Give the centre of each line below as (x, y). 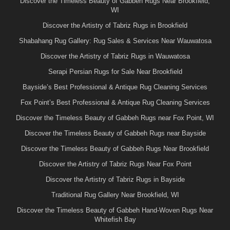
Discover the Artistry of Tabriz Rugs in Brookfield (115, 25)
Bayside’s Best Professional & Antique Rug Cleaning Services (115, 87)
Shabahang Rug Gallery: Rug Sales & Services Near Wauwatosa (115, 41)
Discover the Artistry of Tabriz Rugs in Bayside (115, 179)
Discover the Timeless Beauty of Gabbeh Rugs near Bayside (115, 133)
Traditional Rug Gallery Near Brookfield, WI (115, 195)
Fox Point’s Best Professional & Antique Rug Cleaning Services (115, 102)
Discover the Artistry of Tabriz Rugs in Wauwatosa (115, 56)
